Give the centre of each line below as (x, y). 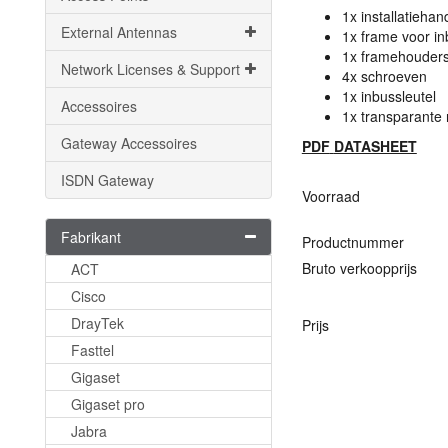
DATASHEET (375, 146)
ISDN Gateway (107, 180)
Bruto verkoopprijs (359, 268)
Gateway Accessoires (129, 143)
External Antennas (119, 32)
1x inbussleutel (388, 96)
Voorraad (330, 196)
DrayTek (97, 323)
